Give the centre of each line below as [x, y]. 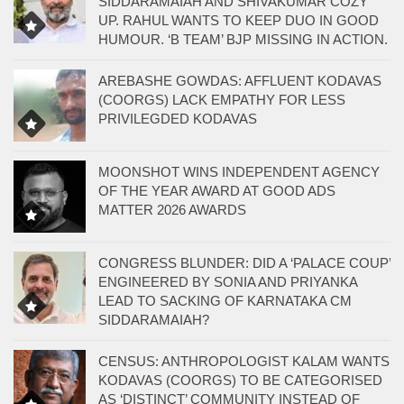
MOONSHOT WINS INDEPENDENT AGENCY [239, 171]
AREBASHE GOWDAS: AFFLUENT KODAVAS [240, 80]
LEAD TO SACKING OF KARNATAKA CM [225, 300]
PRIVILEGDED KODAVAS [178, 118]
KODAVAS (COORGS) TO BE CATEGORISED [240, 380]
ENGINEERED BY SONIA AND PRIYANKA [228, 281]
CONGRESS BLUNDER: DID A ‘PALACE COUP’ [244, 262]
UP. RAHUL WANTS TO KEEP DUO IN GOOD [239, 20]
